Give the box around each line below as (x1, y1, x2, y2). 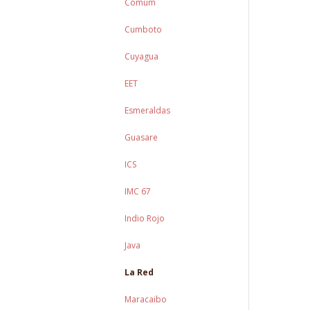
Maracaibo (125, 293, 167, 305)
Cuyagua (125, 51, 159, 62)
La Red (125, 266, 154, 278)
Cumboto (125, 24, 163, 35)
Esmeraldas (125, 104, 171, 116)
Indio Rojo (125, 212, 165, 224)
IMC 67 (125, 185, 152, 197)
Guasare (125, 131, 158, 143)
